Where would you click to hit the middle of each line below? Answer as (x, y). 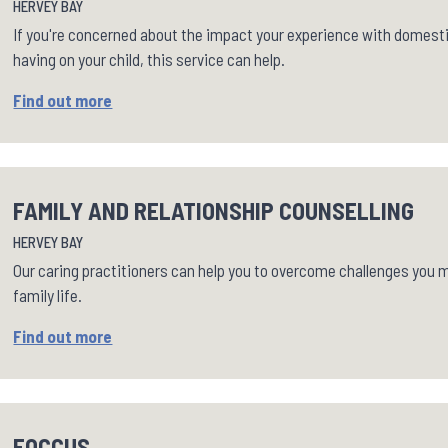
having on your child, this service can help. (149, 58)
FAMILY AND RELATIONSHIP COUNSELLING (214, 210)
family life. (48, 294)
